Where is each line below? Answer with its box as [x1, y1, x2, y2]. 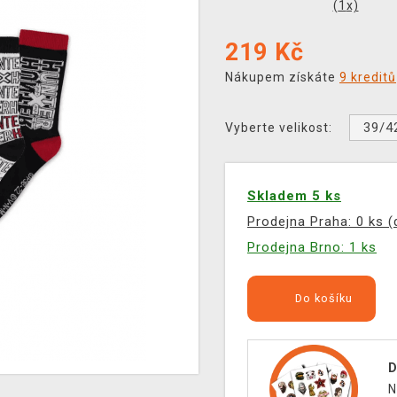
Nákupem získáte [225, 70, 339, 84]
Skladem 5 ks [247, 188, 341, 204]
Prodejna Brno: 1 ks [247, 239, 377, 255]
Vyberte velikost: [225, 121, 332, 135]
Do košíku [291, 292, 353, 305]
